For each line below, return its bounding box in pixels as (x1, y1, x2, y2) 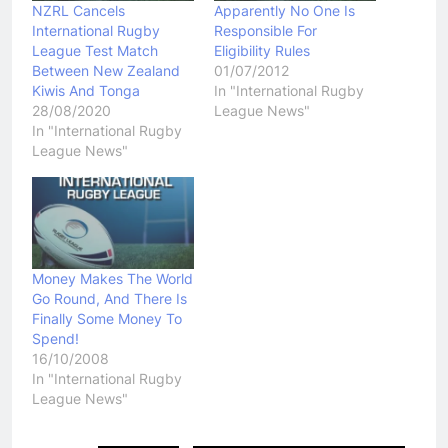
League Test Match (32, 41, 158, 59)
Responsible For (214, 21, 317, 39)
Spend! (32, 330, 79, 348)
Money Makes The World (32, 270, 193, 288)
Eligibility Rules (214, 41, 310, 59)
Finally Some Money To (32, 310, 182, 328)
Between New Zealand (32, 61, 180, 79)
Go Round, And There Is (32, 290, 187, 308)
